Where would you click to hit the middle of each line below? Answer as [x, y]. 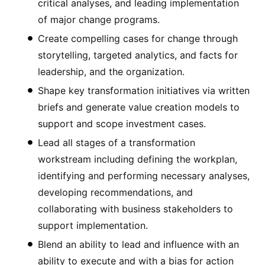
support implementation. [93, 225]
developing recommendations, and [115, 192]
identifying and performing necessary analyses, [144, 175]
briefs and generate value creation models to [139, 107]
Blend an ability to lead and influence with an [138, 244]
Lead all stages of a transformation [117, 142]
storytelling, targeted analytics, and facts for [138, 55]
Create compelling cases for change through [138, 38]
